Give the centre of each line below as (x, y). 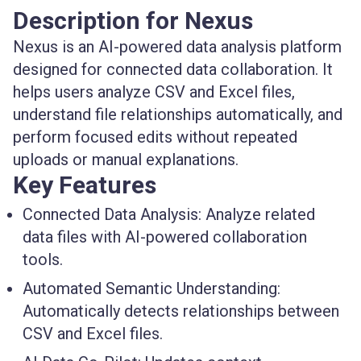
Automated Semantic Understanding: (151, 288)
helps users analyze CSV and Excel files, (154, 92)
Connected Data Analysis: (112, 214)
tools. (43, 259)
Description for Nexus (133, 21)
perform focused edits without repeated (155, 137)
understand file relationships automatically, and (178, 114)
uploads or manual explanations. (126, 160)
